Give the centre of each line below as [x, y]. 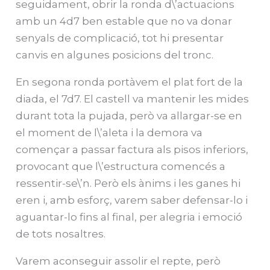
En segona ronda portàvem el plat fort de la [130, 82]
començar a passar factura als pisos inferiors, [132, 149]
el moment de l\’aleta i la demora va [109, 132]
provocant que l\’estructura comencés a [121, 166]
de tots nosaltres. [61, 234]
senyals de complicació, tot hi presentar [120, 38]
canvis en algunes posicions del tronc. [115, 55]
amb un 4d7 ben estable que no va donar [124, 21]
